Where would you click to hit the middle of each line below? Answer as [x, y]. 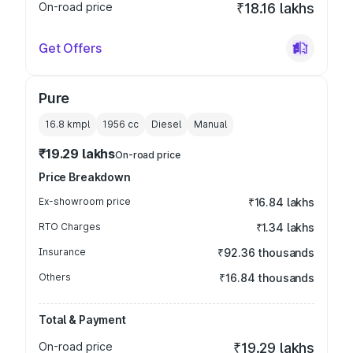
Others [55, 277]
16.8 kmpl [67, 124]
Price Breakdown [85, 177]
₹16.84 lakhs [281, 202]
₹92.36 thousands [266, 253]
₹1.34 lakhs [285, 227]
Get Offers [70, 48]
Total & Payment [82, 320]
